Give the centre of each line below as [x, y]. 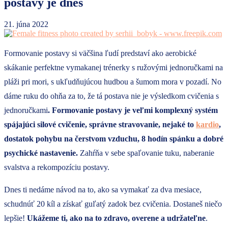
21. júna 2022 [26, 24]
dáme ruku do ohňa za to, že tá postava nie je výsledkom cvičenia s [111, 96]
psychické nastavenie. [41, 153]
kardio [207, 124]
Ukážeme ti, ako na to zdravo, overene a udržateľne [116, 218]
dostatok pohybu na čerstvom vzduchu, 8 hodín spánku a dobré [114, 138]
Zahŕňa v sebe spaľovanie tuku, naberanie [146, 153]
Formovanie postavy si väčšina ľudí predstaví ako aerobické [100, 53]
